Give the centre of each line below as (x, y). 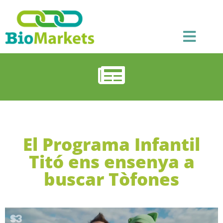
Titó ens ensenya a (111, 161)
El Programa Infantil (111, 144)
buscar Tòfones (111, 179)
